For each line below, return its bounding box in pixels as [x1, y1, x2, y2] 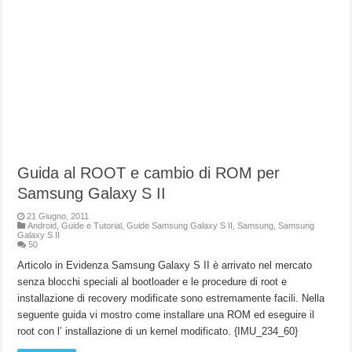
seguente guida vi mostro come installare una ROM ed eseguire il [17, 309, 315, 321]
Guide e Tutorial [61, 221, 123, 231]
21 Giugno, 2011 [27, 211, 90, 222]
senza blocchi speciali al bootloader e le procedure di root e [17, 276, 288, 288]
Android [27, 221, 57, 231]
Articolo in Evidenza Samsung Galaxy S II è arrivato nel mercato [17, 259, 313, 272]
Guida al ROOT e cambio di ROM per [17, 164, 280, 182]
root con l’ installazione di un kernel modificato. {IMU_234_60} [17, 325, 299, 338]
